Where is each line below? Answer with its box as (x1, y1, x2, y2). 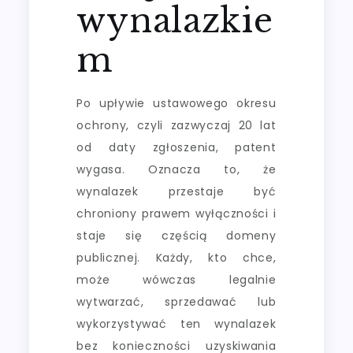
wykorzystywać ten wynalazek (76, 315, 277, 332)
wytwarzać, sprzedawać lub (76, 293, 277, 310)
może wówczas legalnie (76, 271, 277, 288)
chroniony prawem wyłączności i (76, 205, 277, 221)
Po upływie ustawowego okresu (76, 95, 277, 111)
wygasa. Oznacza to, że (76, 161, 277, 177)
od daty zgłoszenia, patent (76, 139, 277, 155)
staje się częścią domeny (76, 227, 277, 243)
